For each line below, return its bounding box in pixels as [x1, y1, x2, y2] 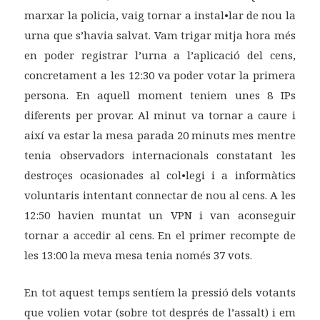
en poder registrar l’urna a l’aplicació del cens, [24, 48, 296, 63]
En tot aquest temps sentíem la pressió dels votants [24, 285, 296, 300]
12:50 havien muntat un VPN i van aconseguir [24, 208, 296, 223]
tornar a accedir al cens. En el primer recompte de [24, 228, 296, 243]
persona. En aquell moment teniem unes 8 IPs [24, 88, 296, 103]
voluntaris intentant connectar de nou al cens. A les [24, 188, 296, 203]
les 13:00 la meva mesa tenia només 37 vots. [24, 248, 253, 263]
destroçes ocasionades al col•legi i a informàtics [24, 168, 296, 183]
